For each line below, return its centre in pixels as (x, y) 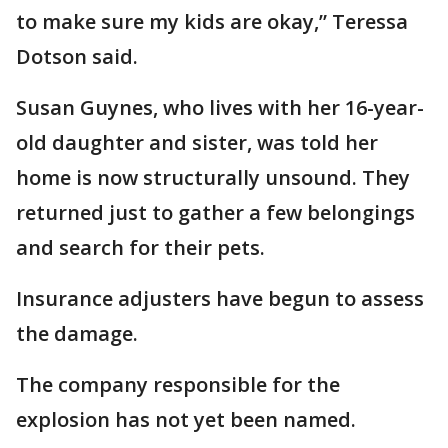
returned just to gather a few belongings (215, 212)
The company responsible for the (178, 384)
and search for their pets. (140, 247)
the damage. (77, 333)
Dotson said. (77, 56)
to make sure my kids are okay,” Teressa (212, 21)
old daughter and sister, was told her (197, 142)
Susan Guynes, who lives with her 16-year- (220, 107)
